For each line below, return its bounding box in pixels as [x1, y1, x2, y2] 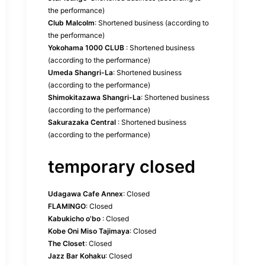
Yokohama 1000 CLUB [48, 43, 124, 52]
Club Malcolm [48, 18, 95, 27]
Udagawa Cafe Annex [48, 189, 123, 198]
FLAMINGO [48, 202, 86, 211]
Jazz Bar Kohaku [48, 251, 105, 260]
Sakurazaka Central [48, 118, 116, 127]
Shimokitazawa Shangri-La [48, 93, 141, 102]
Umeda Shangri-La [48, 68, 113, 77]
